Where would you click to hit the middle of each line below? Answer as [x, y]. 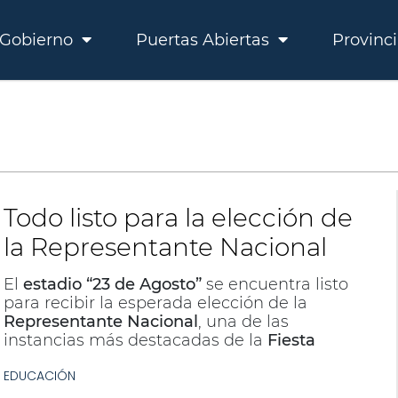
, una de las [243, 322]
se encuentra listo [275, 284]
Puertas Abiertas [205, 40]
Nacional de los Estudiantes [114, 359]
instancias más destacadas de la [135, 340]
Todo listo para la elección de [178, 218]
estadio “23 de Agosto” [112, 284]
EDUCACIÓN [39, 376]
